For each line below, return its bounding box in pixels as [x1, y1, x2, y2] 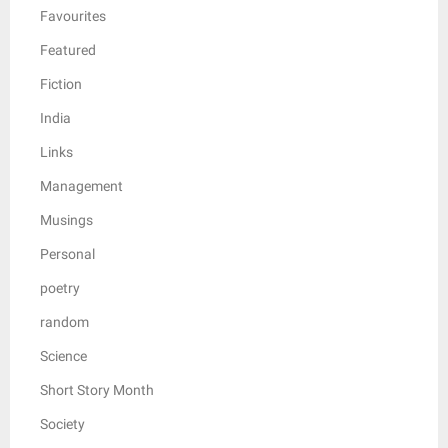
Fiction [40, 75, 82, 92]
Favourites [40, 7, 106, 24]
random [40, 313, 89, 330]
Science [40, 347, 87, 364]
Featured [40, 41, 96, 58]
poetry [40, 279, 80, 296]
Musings [40, 211, 93, 228]
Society [40, 415, 85, 432]
